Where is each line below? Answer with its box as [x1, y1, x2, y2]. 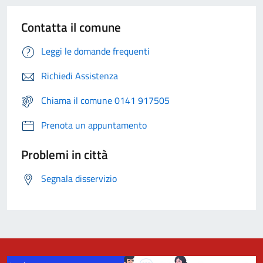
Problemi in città [21, 144, 108, 164]
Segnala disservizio [41, 171, 117, 186]
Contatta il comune [21, 17, 121, 36]
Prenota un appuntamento [41, 117, 147, 132]
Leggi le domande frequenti [41, 43, 150, 58]
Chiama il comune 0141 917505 [41, 93, 170, 107]
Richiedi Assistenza [41, 68, 118, 83]
